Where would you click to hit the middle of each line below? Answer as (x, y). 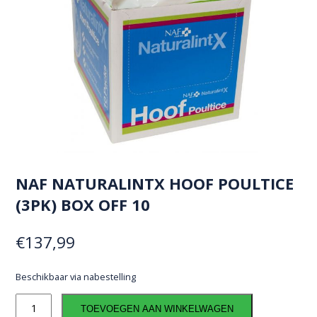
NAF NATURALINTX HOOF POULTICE (155, 184)
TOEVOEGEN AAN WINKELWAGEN (157, 309)
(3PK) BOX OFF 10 (83, 205)
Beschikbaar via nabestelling (76, 277)
